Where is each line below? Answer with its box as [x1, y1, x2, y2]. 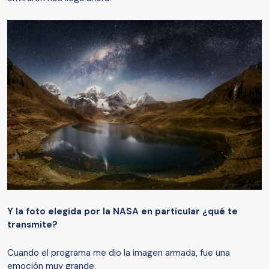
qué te [208, 205, 238, 217]
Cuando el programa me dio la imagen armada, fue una [7, 246, 230, 259]
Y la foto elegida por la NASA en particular [7, 205, 200, 217]
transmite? [7, 218, 58, 231]
